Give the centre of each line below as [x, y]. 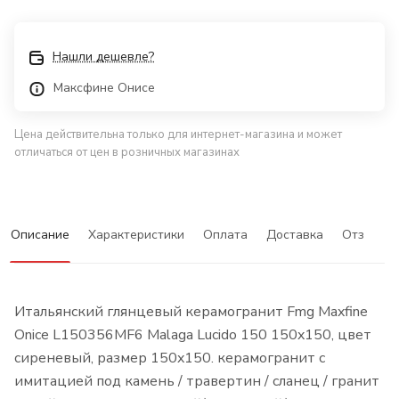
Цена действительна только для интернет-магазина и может [178, 135]
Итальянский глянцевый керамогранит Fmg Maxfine [191, 312]
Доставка [295, 235]
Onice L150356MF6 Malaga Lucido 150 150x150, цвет [193, 335]
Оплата [225, 235]
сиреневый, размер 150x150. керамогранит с [170, 358]
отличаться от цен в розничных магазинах [127, 153]
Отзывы [366, 235]
